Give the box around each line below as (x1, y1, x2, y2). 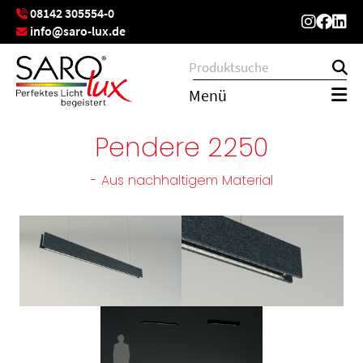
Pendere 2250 (95, 130, 268, 165)
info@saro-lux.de (30, 23, 126, 39)
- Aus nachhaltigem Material (90, 171, 273, 190)
